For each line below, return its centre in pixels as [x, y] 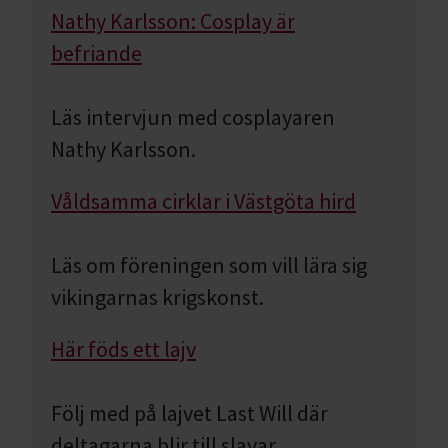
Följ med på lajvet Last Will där [189, 413]
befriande [96, 53]
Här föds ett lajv [123, 349]
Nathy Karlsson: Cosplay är [173, 21]
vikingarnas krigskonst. [157, 297]
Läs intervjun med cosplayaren [193, 117]
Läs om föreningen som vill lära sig [209, 265]
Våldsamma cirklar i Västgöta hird [203, 201]
